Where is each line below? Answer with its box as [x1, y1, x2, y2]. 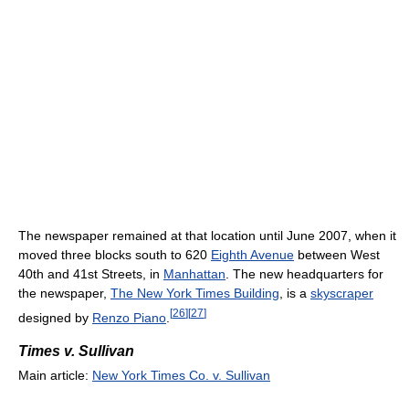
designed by [18, 309, 92, 325]
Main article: [18, 367, 92, 383]
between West [294, 247, 380, 263]
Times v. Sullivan [18, 342, 134, 359]
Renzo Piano [92, 309, 166, 325]
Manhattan [163, 267, 225, 282]
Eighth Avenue [211, 247, 294, 263]
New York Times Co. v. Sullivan [92, 367, 270, 383]
